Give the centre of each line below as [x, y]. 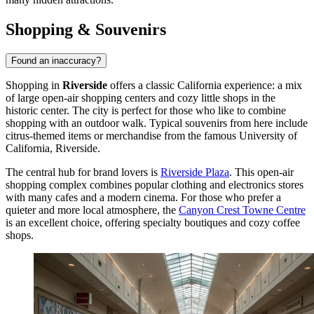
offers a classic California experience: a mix [205, 85]
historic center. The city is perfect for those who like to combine [146, 110]
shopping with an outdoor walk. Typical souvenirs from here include [157, 123]
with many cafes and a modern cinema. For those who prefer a [143, 197]
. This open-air [261, 172]
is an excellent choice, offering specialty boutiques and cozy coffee [153, 222]
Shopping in [34, 85]
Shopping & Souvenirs [86, 29]
